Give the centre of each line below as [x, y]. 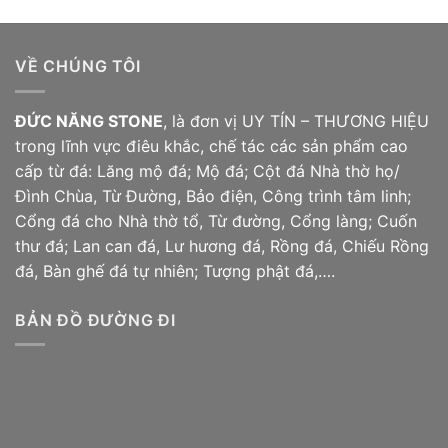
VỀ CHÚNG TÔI [78, 66]
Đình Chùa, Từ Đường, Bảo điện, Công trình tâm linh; [213, 195]
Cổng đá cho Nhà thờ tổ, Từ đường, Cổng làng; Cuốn [216, 220]
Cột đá [279, 170]
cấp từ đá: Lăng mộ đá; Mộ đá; [134, 170]
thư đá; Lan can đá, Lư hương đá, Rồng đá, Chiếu [202, 245]
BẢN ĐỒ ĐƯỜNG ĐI [95, 319]
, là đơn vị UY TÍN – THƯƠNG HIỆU [296, 120]
